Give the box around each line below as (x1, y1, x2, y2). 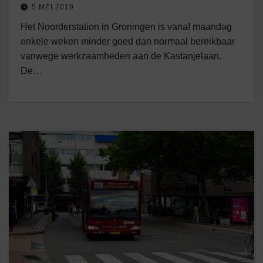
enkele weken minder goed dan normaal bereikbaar (21, 36, 235, 46)
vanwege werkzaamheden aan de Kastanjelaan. (21, 51, 221, 61)
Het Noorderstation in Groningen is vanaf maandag (21, 22, 232, 32)
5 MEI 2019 (32, 3, 74, 11)
